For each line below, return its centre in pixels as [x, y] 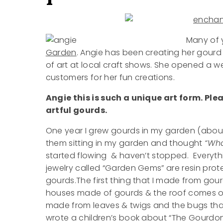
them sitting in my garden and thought [125, 143]
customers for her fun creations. [110, 78]
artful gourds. [76, 111]
